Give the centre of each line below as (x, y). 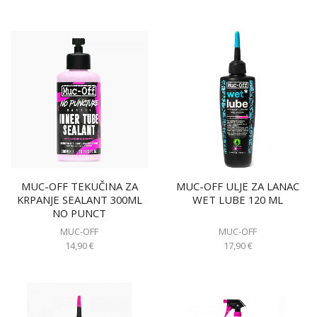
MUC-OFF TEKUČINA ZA (79, 186)
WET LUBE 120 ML (238, 200)
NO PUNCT (79, 213)
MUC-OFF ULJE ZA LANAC (238, 186)
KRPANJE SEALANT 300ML (79, 200)
